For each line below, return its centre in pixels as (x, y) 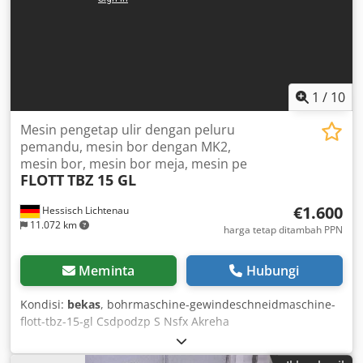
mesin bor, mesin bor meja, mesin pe (134, 164)
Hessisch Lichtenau (84, 211)
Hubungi (273, 271)
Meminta (107, 271)
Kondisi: (44, 305)
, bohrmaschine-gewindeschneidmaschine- (218, 305)
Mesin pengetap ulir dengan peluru (128, 130)
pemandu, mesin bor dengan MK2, (126, 147)
